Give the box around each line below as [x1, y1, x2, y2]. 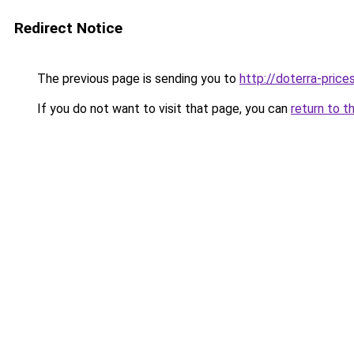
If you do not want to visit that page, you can [34, 101, 291, 116]
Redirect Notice [14, 19, 122, 37]
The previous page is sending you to [34, 71, 239, 86]
